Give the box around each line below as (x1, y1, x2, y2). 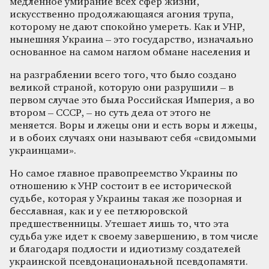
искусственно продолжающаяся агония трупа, (10, 9, 234, 20)
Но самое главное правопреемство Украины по (10, 168, 238, 179)
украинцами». (10, 145, 76, 156)
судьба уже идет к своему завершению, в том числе (10, 231, 258, 242)
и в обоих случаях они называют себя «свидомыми (10, 133, 256, 144)
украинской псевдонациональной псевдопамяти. (10, 256, 248, 267)
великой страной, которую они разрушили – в (10, 82, 234, 93)
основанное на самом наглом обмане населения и (10, 47, 250, 58)
